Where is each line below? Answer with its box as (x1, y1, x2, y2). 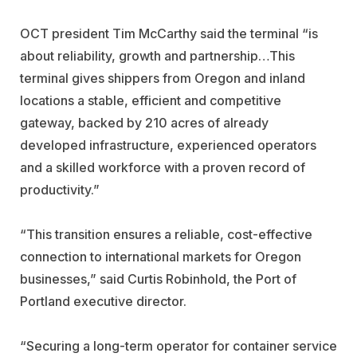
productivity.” (20, 181, 100, 198)
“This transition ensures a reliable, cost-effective (20, 226, 312, 242)
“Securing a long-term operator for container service (20, 337, 337, 354)
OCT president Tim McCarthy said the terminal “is (20, 25, 318, 41)
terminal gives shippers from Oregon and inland (20, 69, 305, 86)
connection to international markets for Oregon (20, 248, 301, 265)
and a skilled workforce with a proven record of (20, 159, 305, 175)
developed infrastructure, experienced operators (20, 136, 316, 153)
